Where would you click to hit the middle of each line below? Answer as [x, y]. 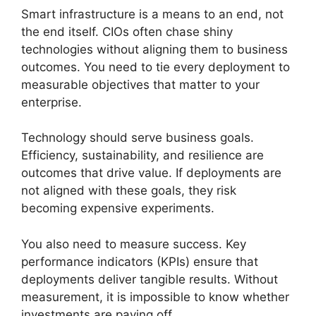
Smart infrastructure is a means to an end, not [152, 14]
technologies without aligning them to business [154, 49]
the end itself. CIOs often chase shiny [127, 31]
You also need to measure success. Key [134, 244]
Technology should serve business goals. [138, 138]
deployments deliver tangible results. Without [150, 279]
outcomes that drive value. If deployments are [151, 173]
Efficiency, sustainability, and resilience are [142, 155]
